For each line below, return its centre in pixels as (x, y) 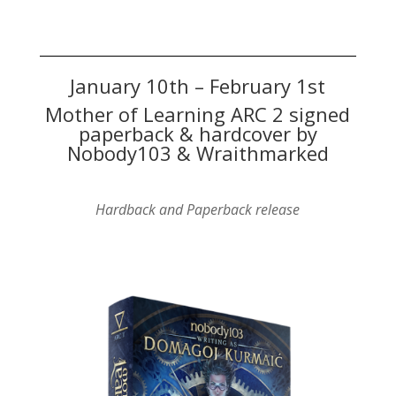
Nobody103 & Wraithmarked (198, 153)
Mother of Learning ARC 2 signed (198, 114)
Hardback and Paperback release (198, 210)
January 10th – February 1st (198, 86)
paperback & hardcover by (198, 134)
